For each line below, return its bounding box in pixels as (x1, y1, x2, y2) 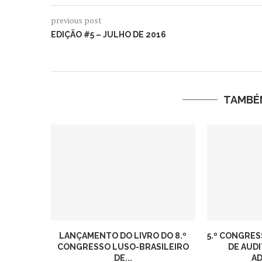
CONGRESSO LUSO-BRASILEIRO (57, 242, 189, 252)
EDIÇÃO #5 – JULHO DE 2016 (51, 30, 166, 39)
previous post (51, 15, 102, 26)
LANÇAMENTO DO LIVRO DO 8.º (59, 231, 187, 241)
